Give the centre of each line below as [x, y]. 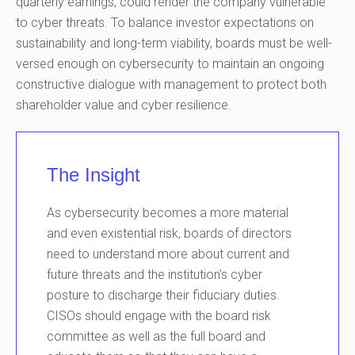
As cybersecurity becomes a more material [168, 212]
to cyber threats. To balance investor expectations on [165, 23]
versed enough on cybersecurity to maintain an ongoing [170, 64]
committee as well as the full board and [157, 336]
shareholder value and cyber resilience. [124, 105]
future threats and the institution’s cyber [155, 274]
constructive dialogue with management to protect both [171, 85]
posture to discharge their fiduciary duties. [164, 295]
